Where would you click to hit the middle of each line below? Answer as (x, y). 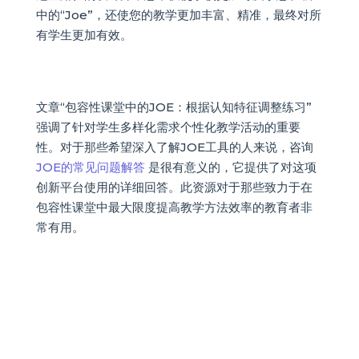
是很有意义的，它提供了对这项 (230, 167)
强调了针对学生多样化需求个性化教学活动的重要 (168, 127)
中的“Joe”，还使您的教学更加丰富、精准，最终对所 (178, 15)
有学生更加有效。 (84, 35)
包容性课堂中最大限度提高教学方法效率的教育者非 (174, 208)
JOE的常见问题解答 (90, 167)
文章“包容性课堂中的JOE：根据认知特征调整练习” (173, 107)
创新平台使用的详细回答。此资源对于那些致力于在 (174, 188)
